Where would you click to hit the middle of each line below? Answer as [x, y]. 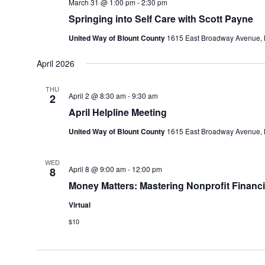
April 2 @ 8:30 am [97, 96]
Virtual [79, 205]
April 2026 [55, 63]
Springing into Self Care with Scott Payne [161, 19]
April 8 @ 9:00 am [97, 169]
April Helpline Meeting [117, 112]
